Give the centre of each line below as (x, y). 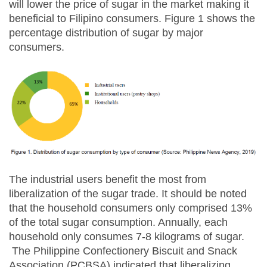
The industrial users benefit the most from (108, 179)
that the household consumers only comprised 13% (131, 208)
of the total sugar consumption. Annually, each (118, 222)
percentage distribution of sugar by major (106, 33)
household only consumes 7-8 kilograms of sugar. (127, 236)
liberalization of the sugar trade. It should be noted (128, 193)
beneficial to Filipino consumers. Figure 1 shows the (132, 19)
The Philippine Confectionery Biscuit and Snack (123, 251)
